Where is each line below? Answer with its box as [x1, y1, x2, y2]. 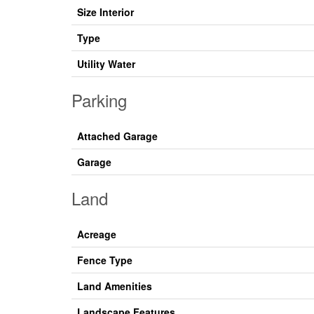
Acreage [77, 227, 116, 242]
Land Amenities [77, 279, 152, 294]
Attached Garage [77, 129, 158, 144]
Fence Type [77, 253, 132, 268]
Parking [71, 88, 127, 113]
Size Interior [77, 5, 134, 20]
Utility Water [77, 57, 135, 71]
